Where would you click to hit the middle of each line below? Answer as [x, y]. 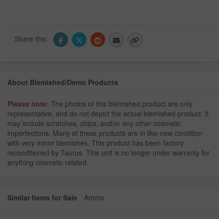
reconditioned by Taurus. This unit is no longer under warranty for [109, 153]
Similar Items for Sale [42, 198]
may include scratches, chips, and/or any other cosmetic [94, 123]
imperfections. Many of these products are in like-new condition [105, 133]
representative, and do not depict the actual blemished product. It [108, 114]
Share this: [32, 38]
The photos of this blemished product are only [121, 104]
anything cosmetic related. [48, 163]
